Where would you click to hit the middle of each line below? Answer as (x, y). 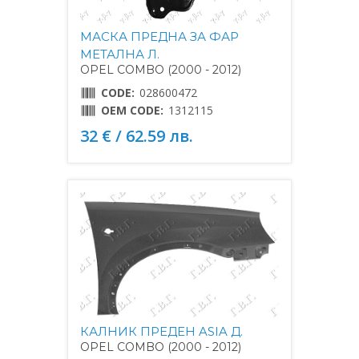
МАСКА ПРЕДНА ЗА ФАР (159, 37)
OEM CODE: (132, 111)
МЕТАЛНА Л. (120, 54)
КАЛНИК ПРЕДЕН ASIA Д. (161, 332)
